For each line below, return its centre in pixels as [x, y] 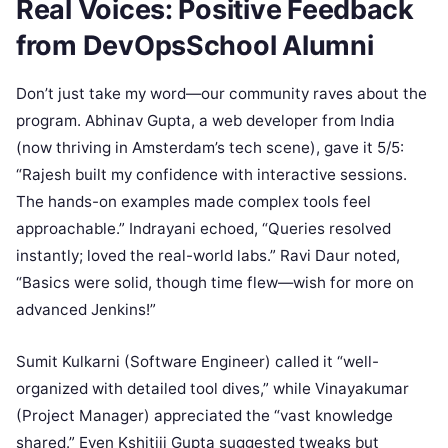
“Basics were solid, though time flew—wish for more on [215, 282]
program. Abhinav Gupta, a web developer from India [205, 120]
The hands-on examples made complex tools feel [193, 201]
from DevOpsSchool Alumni [195, 45]
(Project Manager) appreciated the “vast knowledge [204, 415]
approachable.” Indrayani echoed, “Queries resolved [203, 228]
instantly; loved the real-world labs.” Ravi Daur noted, [208, 255]
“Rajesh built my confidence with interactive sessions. [211, 174]
